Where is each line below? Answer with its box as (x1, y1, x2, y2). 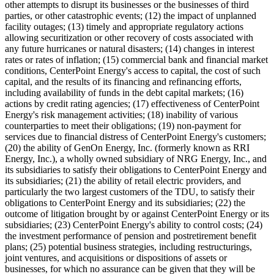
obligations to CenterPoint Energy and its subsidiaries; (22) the (5, 197, 245, 208)
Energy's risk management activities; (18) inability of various (5, 109, 238, 120)
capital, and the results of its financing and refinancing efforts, (5, 76, 242, 87)
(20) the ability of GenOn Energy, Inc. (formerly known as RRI (5, 142, 250, 153)
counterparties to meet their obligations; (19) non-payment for (5, 120, 241, 131)
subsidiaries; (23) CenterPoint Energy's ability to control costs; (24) (5, 219, 262, 230)
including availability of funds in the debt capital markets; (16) (5, 87, 243, 98)
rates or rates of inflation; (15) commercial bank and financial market (5, 54, 268, 65)
